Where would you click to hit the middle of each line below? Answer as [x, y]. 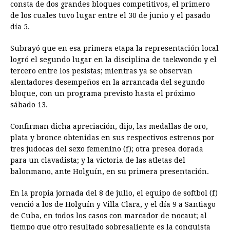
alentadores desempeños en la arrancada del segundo [108, 82]
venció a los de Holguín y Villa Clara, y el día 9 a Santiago [113, 205]
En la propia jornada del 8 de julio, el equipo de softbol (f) [114, 193]
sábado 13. [29, 105]
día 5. [20, 27]
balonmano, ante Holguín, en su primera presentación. [110, 172]
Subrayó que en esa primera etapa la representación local [114, 49]
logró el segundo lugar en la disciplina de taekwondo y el [113, 60]
